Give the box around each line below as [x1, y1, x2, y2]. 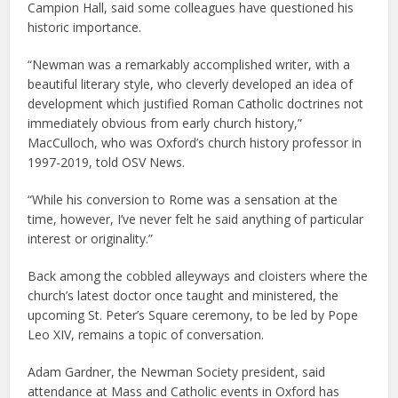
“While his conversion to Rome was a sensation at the [28, 190, 338, 208]
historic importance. [28, 18, 142, 36]
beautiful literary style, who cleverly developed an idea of [28, 75, 354, 92]
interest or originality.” [28, 229, 154, 247]
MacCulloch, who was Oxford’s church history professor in [28, 133, 362, 151]
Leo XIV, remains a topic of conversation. [28, 325, 265, 343]
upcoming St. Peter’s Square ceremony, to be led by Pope [28, 306, 359, 323]
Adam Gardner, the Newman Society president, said [28, 362, 326, 380]
